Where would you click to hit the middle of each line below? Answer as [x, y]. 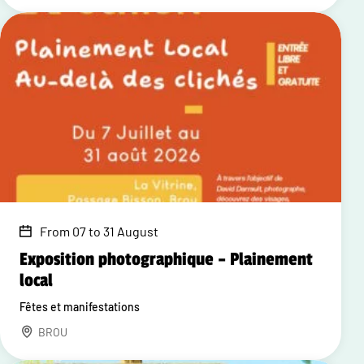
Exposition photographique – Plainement [166, 259]
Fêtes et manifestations [80, 306]
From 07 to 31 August [99, 231]
